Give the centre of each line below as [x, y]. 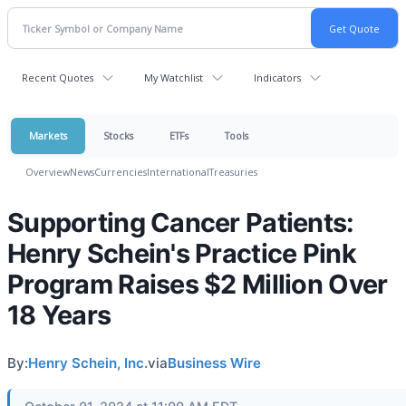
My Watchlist [174, 77]
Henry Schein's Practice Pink [182, 253]
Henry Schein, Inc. [88, 363]
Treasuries [233, 172]
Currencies [121, 172]
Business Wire [214, 363]
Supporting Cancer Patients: [181, 222]
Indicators [277, 77]
